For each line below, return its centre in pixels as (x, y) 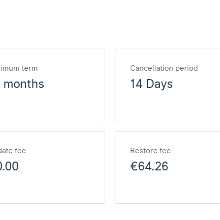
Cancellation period (164, 68)
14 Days (151, 84)
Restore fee (151, 151)
